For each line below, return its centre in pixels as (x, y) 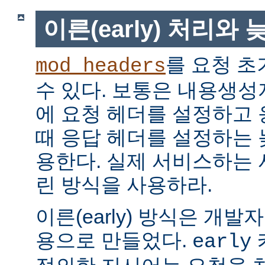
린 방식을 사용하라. (124, 185)
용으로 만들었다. (114, 240)
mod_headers (101, 67)
